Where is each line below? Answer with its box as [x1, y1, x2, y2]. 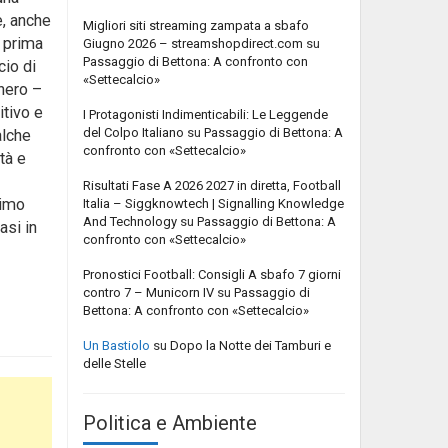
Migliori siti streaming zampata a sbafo [83, 17, 309, 33]
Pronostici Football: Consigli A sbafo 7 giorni [83, 266, 341, 282]
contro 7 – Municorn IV [83, 284, 214, 300]
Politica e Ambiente [83, 410, 257, 435]
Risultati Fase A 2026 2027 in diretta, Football [83, 177, 341, 193]
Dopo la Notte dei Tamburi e [170, 337, 331, 353]
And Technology [83, 213, 177, 229]
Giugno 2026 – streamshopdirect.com [83, 35, 303, 51]
